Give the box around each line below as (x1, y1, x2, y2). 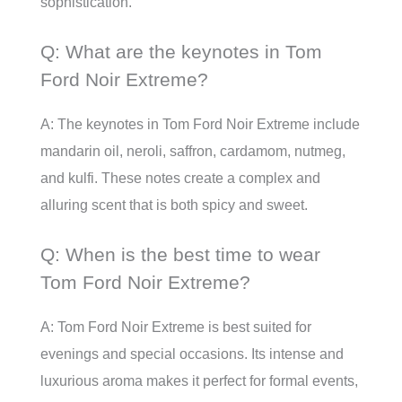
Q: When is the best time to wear (40, 244, 320, 265)
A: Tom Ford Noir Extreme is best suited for (40, 319, 311, 335)
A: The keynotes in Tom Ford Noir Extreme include (40, 117, 360, 132)
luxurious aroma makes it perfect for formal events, (40, 373, 358, 389)
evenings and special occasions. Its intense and (40, 346, 344, 362)
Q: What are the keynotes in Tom (40, 41, 322, 62)
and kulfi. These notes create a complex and (40, 170, 320, 186)
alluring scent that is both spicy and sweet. (40, 197, 308, 213)
